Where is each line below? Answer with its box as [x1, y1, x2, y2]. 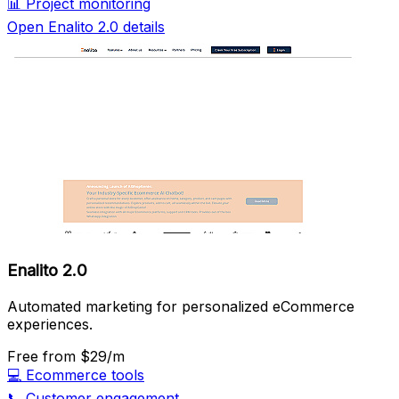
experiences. [7, 314, 93, 333]
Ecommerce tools [26, 365, 144, 384]
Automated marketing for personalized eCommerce [7, 297, 354, 315]
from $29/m [43, 346, 125, 365]
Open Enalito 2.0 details [7, 17, 165, 36]
